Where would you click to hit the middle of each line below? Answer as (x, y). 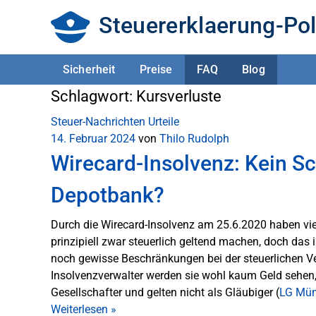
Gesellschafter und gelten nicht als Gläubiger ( (165, 292)
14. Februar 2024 (93, 139)
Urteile (164, 122)
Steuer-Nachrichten (98, 122)
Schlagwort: (93, 96)
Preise (156, 69)
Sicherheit (89, 69)
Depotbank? (108, 195)
